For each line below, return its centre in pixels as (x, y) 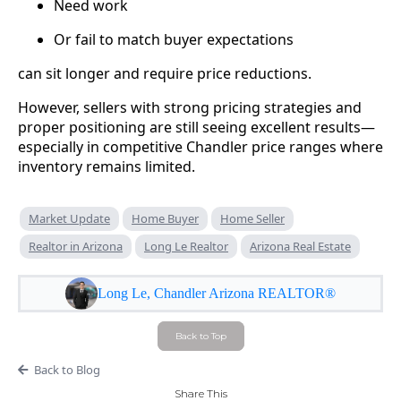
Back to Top (200, 337)
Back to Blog (67, 370)
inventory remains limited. (107, 167)
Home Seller (252, 219)
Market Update (69, 219)
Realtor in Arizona (76, 247)
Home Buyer (165, 219)
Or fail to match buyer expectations (174, 40)
